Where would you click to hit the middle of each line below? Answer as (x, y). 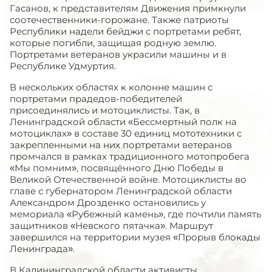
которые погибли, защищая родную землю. (113, 43)
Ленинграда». (42, 249)
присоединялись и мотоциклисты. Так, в (105, 110)
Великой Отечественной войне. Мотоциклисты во (128, 179)
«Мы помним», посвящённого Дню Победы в (117, 168)
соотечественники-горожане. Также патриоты (119, 20)
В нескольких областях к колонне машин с (111, 87)
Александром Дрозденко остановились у (108, 202)
